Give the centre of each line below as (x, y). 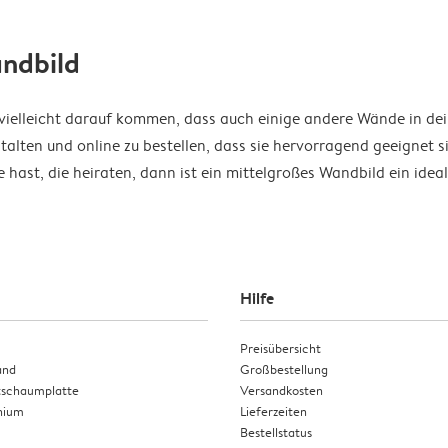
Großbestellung (284, 369)
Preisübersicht (280, 348)
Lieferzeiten (273, 411)
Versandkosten (281, 390)
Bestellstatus (276, 432)
